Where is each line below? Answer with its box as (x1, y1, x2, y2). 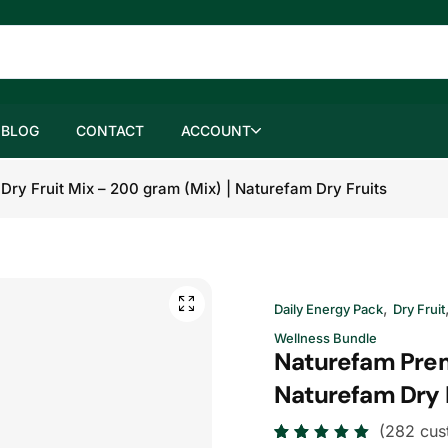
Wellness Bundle (274, 330, 377, 346)
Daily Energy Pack (274, 301, 383, 317)
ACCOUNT (181, 122, 251, 139)
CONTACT (76, 122, 144, 139)
